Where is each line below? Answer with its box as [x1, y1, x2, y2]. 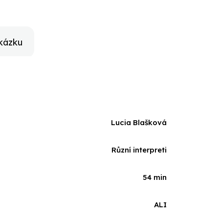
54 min [143, 173, 167, 182]
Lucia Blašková [111, 118, 167, 127]
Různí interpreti [111, 145, 167, 154]
